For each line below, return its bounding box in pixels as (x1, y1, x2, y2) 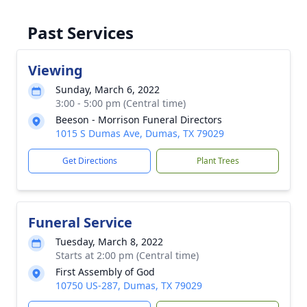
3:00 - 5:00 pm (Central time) (56, 96, 186, 110)
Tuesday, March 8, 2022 (56, 234, 163, 248)
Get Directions (62, 154, 117, 167)
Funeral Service (28, 212, 132, 232)
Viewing (28, 60, 83, 79)
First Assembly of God (56, 265, 155, 278)
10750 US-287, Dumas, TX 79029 (56, 278, 202, 292)
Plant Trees (196, 154, 239, 167)
